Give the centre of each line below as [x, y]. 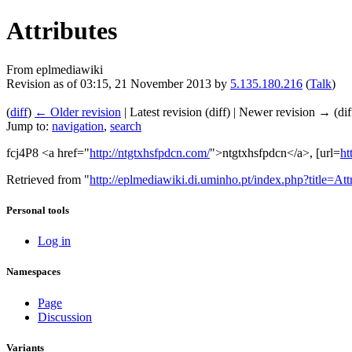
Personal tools [38, 211]
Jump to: [29, 126]
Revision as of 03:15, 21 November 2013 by [118, 83]
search [126, 126]
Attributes [62, 31]
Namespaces [33, 272]
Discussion [65, 317]
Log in [54, 241]
